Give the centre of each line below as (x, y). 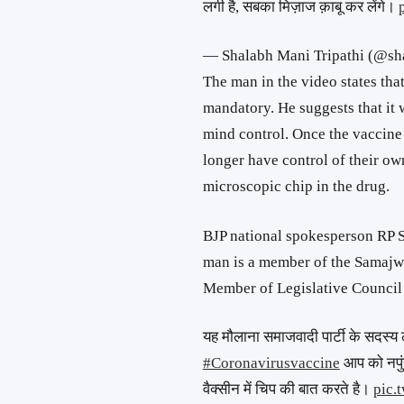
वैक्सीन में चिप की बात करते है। (288, 390)
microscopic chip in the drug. (296, 187)
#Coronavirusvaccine (271, 363)
